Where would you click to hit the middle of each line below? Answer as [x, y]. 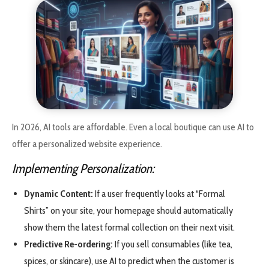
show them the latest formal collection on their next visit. [129, 228]
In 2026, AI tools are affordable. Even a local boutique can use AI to [133, 127]
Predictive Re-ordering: [68, 244]
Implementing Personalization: [83, 169]
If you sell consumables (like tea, [173, 244]
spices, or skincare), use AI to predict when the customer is [129, 261]
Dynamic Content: [59, 194]
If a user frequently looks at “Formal [159, 194]
